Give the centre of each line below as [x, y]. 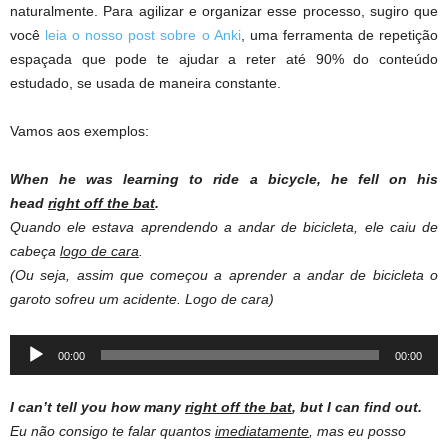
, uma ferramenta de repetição [339, 34]
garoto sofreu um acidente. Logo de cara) [142, 298]
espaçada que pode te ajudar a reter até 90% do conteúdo [224, 58]
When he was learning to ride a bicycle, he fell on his [224, 178]
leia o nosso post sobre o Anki [143, 34]
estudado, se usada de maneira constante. [145, 82]
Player [29, 369]
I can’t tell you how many [97, 406]
